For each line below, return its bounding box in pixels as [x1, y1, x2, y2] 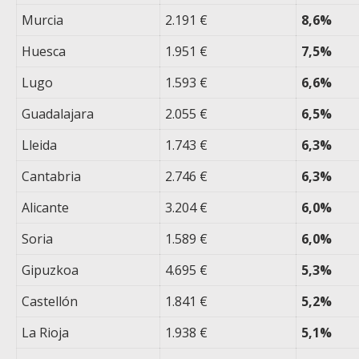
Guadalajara [22, 105, 95, 123]
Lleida [22, 136, 58, 155]
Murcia [22, 11, 64, 30]
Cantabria [22, 167, 82, 186]
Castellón [22, 292, 79, 311]
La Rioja [22, 324, 70, 342]
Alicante [22, 199, 70, 217]
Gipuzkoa [22, 261, 79, 280]
